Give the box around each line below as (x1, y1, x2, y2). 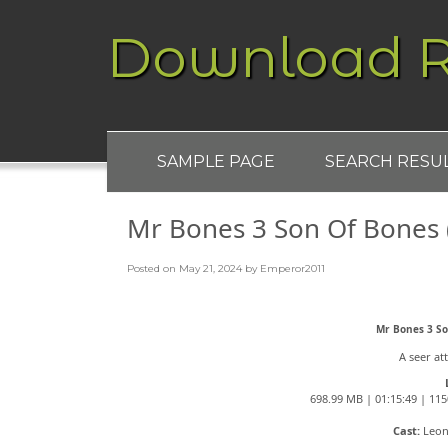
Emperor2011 (260, 262, 325, 275)
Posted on (127, 262, 179, 275)
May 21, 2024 (179, 262, 242, 275)
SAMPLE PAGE (157, 152, 275, 171)
